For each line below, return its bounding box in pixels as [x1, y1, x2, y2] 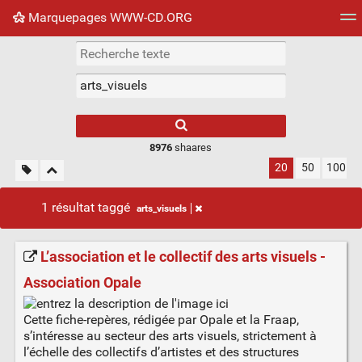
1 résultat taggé [40, 199, 133, 215]
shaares [172, 141, 213, 154]
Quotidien [231, 44, 286, 61]
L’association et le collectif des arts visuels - [40, 248, 326, 267]
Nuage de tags [13, 44, 95, 61]
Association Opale [23, 274, 141, 293]
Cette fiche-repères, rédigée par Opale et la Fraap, [23, 311, 299, 327]
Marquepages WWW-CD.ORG [25, 9, 192, 25]
